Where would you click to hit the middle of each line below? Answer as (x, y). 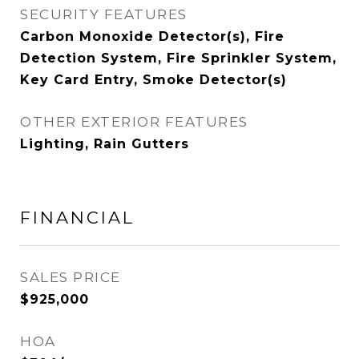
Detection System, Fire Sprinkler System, (178, 58)
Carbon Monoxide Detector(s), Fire (152, 36)
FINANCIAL (77, 218)
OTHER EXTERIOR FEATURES (134, 122)
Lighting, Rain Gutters (105, 144)
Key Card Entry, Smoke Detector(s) (153, 80)
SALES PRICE (71, 277)
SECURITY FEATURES (104, 14)
